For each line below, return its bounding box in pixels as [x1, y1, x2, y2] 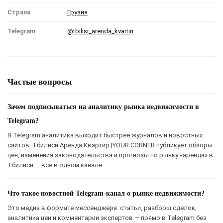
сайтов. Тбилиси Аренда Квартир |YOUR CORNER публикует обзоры [7, 141, 213, 149]
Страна [7, 8, 30, 16]
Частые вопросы [7, 77, 72, 87]
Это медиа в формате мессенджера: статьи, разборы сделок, [7, 204, 197, 212]
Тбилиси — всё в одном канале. [7, 161, 104, 169]
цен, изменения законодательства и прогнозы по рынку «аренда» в [7, 151, 213, 159]
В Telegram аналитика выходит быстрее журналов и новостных [7, 131, 203, 139]
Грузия [67, 8, 88, 16]
